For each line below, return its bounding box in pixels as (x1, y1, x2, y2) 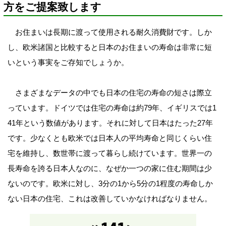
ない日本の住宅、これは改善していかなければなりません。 (7, 194, 212, 203)
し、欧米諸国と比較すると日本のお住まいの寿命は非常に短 (7, 43, 212, 52)
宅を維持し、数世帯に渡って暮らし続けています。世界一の (7, 149, 212, 158)
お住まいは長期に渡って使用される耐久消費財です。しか (7, 28, 212, 37)
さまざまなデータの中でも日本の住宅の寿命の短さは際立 (7, 88, 212, 97)
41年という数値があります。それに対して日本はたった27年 (7, 119, 213, 128)
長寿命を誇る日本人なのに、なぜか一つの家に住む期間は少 (7, 164, 212, 173)
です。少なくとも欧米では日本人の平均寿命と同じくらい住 (7, 134, 212, 143)
